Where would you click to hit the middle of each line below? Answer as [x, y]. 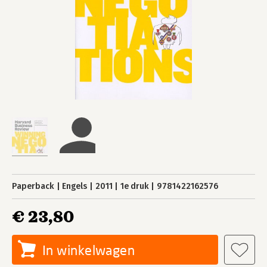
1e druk [134, 186]
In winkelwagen [89, 250]
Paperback [33, 186]
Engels [75, 186]
